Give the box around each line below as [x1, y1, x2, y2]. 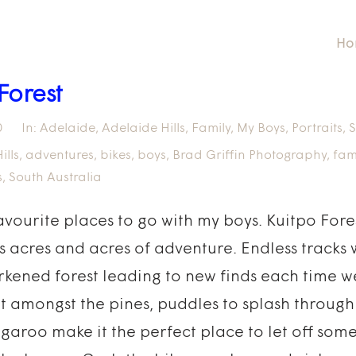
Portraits [292, 122, 342, 135]
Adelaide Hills [102, 122, 185, 135]
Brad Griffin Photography [172, 149, 327, 162]
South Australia [9, 172, 102, 184]
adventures [25, 149, 94, 162]
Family [192, 122, 230, 135]
